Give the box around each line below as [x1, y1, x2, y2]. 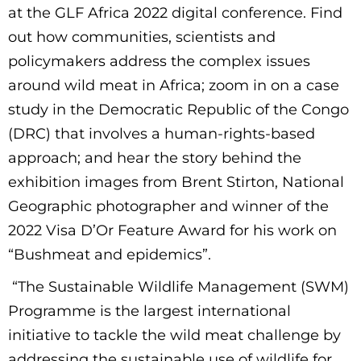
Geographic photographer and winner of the [8, 197, 329, 216]
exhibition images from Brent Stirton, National [8, 173, 344, 192]
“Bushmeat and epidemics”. [8, 246, 219, 264]
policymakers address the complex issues [8, 52, 310, 71]
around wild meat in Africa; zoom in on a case [8, 77, 339, 95]
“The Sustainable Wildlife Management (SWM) [12, 278, 349, 297]
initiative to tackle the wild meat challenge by [8, 326, 341, 345]
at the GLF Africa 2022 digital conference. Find [8, 4, 342, 23]
